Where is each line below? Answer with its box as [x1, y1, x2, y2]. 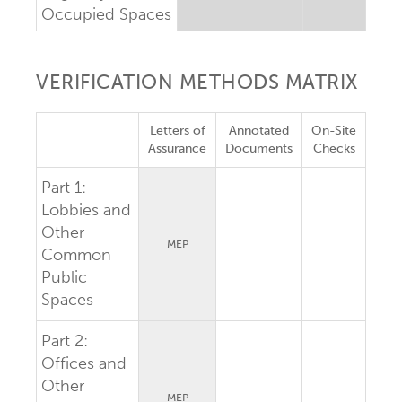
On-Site [311, 122, 356, 138]
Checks [312, 140, 355, 156]
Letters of [149, 122, 205, 138]
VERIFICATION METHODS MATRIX [36, 69, 358, 94]
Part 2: [41, 330, 88, 351]
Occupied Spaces [41, 4, 171, 24]
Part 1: [41, 177, 86, 197]
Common [41, 244, 111, 265]
